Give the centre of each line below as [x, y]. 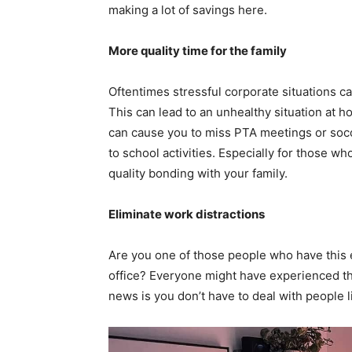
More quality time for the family [198, 51]
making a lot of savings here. [189, 10]
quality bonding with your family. [201, 174]
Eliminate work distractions [187, 214]
